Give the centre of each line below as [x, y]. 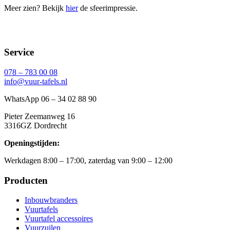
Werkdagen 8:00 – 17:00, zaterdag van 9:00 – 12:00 [88, 160]
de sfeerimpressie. [108, 8]
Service [19, 52]
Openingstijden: [32, 143]
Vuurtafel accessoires [59, 219]
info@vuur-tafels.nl [36, 81]
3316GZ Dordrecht [35, 125]
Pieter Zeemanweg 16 [40, 116]
